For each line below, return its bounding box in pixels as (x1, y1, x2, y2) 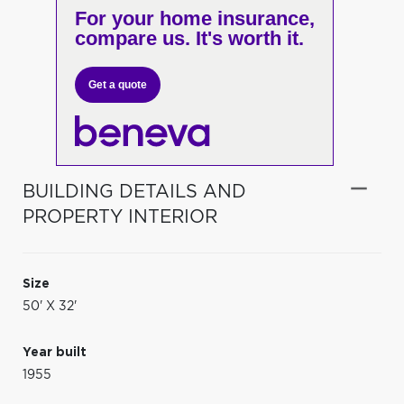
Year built (23, 345, 87, 359)
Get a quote (87, 78, 147, 91)
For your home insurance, (74, 7, 315, 30)
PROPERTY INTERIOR (23, 207, 217, 226)
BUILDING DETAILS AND (23, 182, 246, 201)
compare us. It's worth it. (74, 27, 304, 50)
